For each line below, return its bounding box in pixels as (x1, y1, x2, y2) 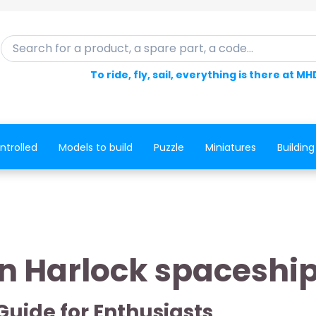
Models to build (58, 140, 133, 154)
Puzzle (153, 140, 184, 154)
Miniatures (205, 140, 256, 154)
